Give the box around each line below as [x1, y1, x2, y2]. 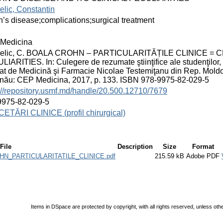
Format [192, 142, 214, 150]
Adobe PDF [186, 152, 220, 160]
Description [117, 142, 153, 150]
